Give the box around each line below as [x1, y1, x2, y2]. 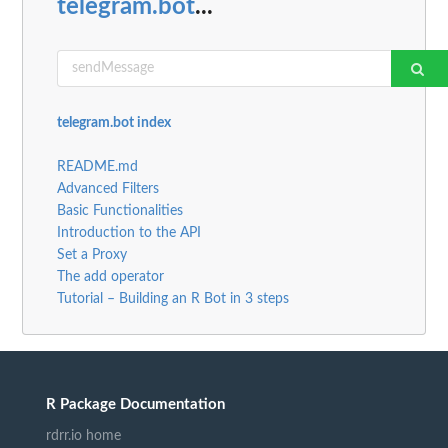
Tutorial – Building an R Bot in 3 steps [57, 291, 289, 306]
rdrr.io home [46, 428, 121, 443]
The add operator [57, 269, 164, 284]
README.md [57, 159, 138, 174]
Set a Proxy [57, 247, 127, 262]
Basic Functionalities [57, 203, 183, 218]
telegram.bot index [57, 115, 171, 130]
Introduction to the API [57, 225, 201, 240]
